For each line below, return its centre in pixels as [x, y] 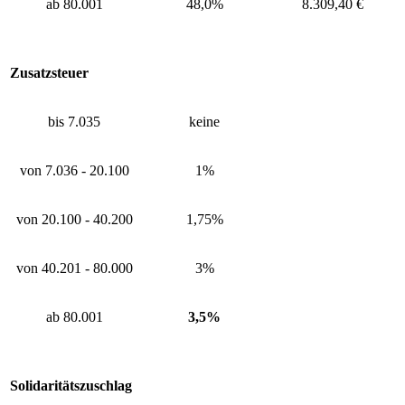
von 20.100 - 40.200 [74, 220]
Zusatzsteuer [49, 73]
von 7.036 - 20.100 [74, 171]
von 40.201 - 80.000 [74, 268]
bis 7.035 [74, 122]
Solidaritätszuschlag [71, 386]
